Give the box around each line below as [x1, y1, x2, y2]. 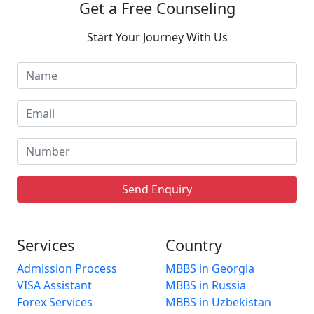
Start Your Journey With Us [86, 29, 228, 45]
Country [165, 234, 222, 255]
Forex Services [17, 294, 93, 310]
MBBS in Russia [165, 277, 246, 293]
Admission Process [17, 260, 117, 276]
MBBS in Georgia [165, 260, 254, 276]
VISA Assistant [17, 277, 92, 293]
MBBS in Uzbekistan [165, 294, 271, 310]
